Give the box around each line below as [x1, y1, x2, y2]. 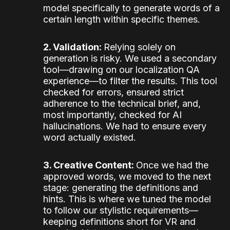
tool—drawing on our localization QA [43, 64, 200, 75]
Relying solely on [104, 42, 176, 53]
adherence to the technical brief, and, [43, 98, 201, 109]
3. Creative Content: [43, 160, 136, 171]
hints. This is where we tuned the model [43, 194, 211, 205]
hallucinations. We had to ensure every [43, 121, 206, 132]
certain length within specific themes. [43, 14, 200, 25]
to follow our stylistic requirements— [43, 205, 198, 216]
